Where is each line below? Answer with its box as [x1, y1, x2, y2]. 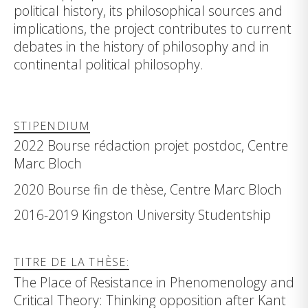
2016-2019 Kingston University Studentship [14, 205, 271, 224]
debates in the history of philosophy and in [14, 36, 269, 56]
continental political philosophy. [14, 54, 203, 74]
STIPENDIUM [14, 118, 90, 133]
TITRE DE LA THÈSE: [14, 254, 130, 270]
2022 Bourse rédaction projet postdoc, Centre [14, 136, 288, 155]
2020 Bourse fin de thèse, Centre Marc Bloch [14, 179, 282, 199]
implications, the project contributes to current [14, 19, 291, 38]
